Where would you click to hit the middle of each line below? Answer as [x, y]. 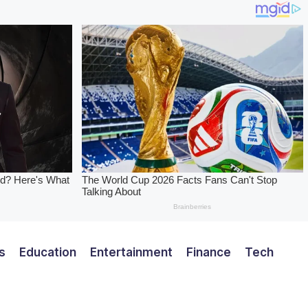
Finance [209, 252]
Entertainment [131, 252]
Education [48, 252]
